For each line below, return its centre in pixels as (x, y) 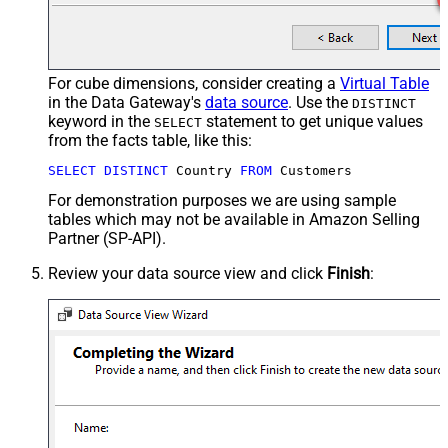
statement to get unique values (312, 121)
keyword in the (101, 121)
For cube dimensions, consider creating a (194, 83)
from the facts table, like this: (150, 140)
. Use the (320, 102)
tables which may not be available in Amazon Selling (234, 219)
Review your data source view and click (187, 273)
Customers (312, 170)
